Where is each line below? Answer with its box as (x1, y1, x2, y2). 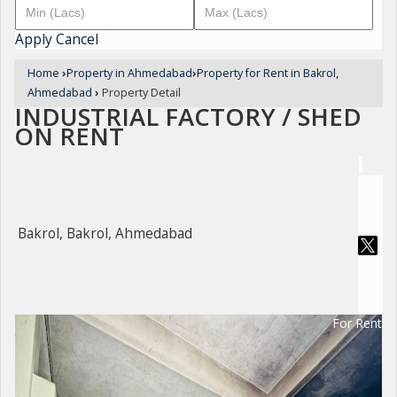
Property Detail (99, 85, 181, 100)
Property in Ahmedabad (66, 66, 192, 81)
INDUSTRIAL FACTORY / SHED (14, 100, 362, 133)
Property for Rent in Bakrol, (197, 66, 339, 81)
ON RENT (14, 120, 124, 152)
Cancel (56, 30, 98, 49)
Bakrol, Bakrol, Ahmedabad (18, 224, 192, 244)
